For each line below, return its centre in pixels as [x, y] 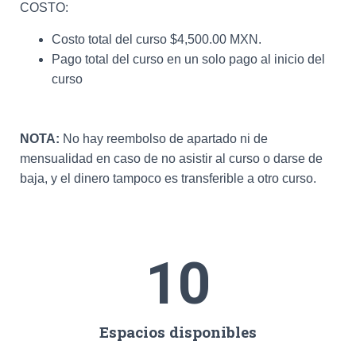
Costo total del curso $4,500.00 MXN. [157, 39]
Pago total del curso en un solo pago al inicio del [188, 59]
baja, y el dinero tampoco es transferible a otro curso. [168, 178]
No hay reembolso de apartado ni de [164, 138]
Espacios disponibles [178, 331]
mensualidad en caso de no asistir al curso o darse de [171, 158]
